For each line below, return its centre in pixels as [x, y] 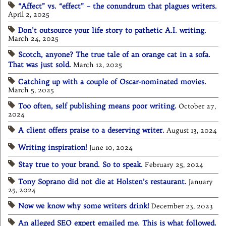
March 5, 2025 [31, 90]
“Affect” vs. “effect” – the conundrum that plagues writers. [118, 6]
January [201, 182]
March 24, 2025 [33, 39]
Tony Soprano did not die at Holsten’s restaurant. [102, 182]
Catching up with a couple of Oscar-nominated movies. [112, 82]
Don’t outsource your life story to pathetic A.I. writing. [112, 31]
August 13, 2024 [192, 131]
